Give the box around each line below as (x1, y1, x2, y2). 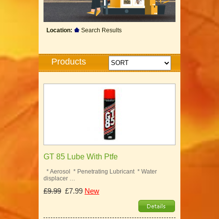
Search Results (80, 26, 122, 34)
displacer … (44, 175, 75, 182)
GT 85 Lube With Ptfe (44, 152, 118, 161)
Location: (46, 26, 72, 34)
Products (51, 56, 86, 66)
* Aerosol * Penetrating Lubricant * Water (44, 168, 157, 175)
